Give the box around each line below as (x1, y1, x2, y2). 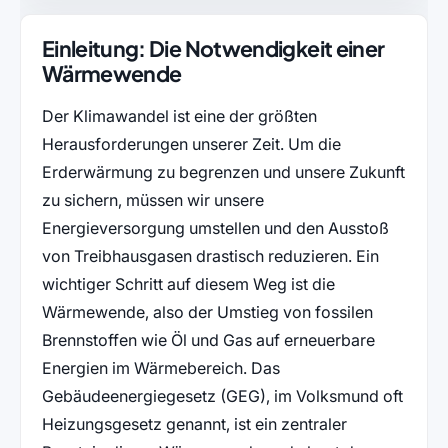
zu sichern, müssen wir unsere (41, 190, 264, 211)
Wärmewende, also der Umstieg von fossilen (41, 302, 373, 323)
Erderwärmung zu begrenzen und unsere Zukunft (41, 162, 405, 183)
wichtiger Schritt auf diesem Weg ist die (41, 274, 335, 295)
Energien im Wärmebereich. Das (41, 358, 280, 379)
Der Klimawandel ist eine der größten (41, 106, 317, 127)
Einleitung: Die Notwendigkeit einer (41, 35, 385, 63)
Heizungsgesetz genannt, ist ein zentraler (41, 414, 347, 435)
